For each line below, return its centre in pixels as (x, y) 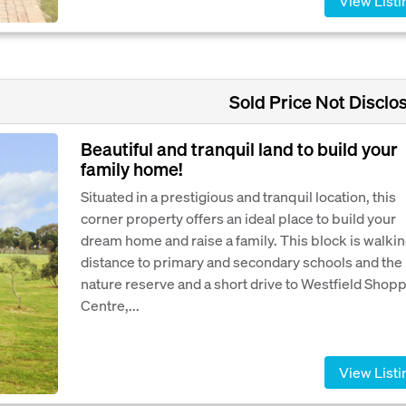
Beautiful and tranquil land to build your (239, 149)
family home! (131, 169)
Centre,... (110, 305)
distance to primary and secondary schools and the (242, 262)
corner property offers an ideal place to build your (238, 218)
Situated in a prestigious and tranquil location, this (238, 197)
